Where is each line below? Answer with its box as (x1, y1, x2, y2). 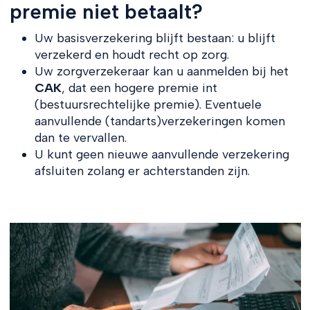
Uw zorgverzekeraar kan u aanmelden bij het (34, 63, 289, 79)
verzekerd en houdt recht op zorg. (34, 46, 229, 62)
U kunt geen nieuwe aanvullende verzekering (34, 146, 289, 162)
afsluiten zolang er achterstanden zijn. (34, 163, 250, 179)
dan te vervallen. (34, 129, 127, 145)
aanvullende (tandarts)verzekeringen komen (34, 113, 285, 129)
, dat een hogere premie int (61, 80, 217, 95)
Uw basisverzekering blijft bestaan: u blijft (34, 30, 275, 46)
